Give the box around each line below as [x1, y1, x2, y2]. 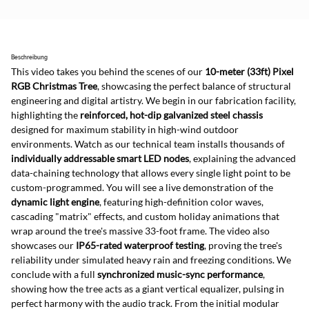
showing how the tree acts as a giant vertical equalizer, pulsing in [11, 283, 286, 295]
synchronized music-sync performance [97, 268, 263, 281]
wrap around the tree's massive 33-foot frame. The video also [11, 225, 272, 237]
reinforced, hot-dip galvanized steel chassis [80, 109, 263, 121]
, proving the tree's [204, 239, 284, 252]
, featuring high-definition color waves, [99, 196, 266, 208]
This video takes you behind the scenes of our [11, 66, 205, 78]
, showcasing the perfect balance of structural [97, 80, 293, 92]
